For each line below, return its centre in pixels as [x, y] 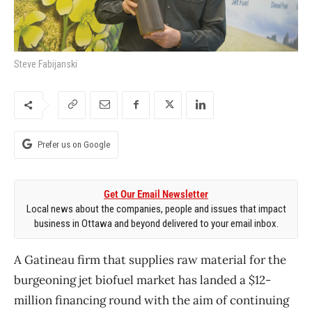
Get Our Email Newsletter [156, 194]
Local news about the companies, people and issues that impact [156, 209]
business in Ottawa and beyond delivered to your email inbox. [156, 223]
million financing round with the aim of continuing [151, 300]
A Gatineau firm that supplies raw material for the [150, 259]
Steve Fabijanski [46, 64]
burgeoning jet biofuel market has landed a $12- [142, 280]
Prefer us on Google [74, 144]
